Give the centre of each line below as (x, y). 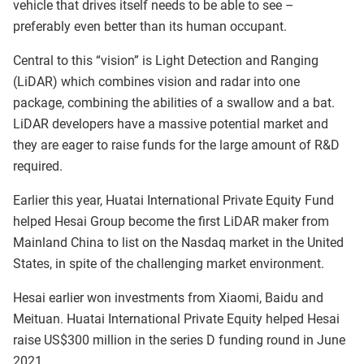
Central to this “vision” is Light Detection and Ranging (166, 60)
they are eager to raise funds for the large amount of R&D (176, 145)
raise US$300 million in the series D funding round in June (179, 340)
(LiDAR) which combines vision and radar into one (156, 81)
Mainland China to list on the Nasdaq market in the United (178, 242)
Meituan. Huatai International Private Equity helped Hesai (176, 318)
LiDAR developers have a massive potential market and (171, 123)
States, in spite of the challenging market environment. (169, 263)
